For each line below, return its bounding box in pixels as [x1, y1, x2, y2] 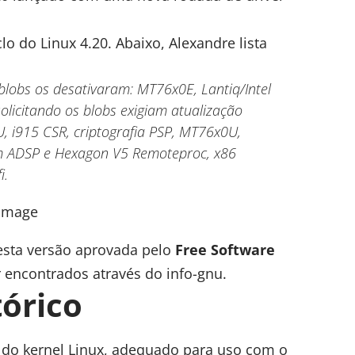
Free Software [175, 239, 275, 259]
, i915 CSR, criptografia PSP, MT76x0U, [5, 121, 241, 141]
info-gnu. [166, 263, 227, 283]
